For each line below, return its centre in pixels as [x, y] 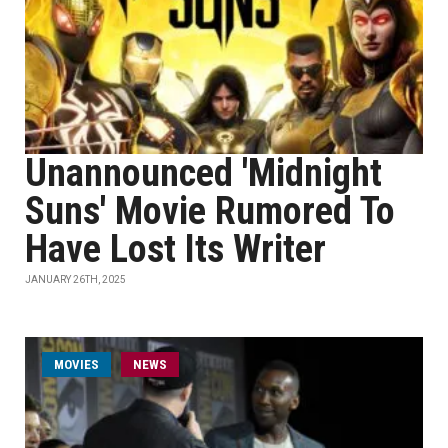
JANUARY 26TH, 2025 [75, 279]
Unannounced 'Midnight [203, 173]
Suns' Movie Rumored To [210, 211]
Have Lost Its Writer [175, 249]
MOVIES [76, 364]
